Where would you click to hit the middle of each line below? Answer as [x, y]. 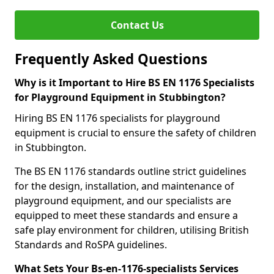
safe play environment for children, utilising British [132, 230]
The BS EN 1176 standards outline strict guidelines [131, 171]
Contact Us [137, 25]
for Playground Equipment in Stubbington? [120, 97]
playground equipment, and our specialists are [123, 201]
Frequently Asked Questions [111, 59]
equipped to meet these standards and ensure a [126, 215]
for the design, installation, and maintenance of [124, 186]
